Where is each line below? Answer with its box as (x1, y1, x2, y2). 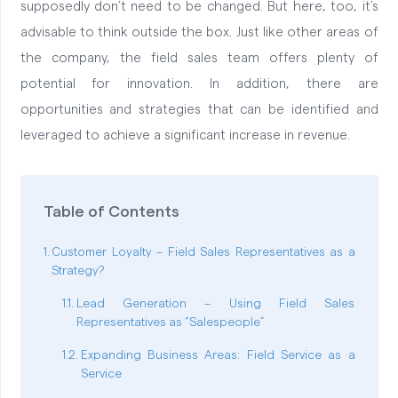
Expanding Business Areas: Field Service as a (80, 349, 355, 362)
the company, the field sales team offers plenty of (20, 52, 378, 66)
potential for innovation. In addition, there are (20, 77, 378, 92)
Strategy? (52, 265, 106, 277)
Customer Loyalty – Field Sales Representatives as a (52, 246, 355, 259)
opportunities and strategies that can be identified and (20, 103, 378, 117)
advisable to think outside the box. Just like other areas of (20, 26, 378, 40)
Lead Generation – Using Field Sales (76, 298, 355, 310)
